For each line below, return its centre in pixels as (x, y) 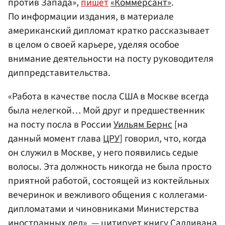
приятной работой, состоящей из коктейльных (109, 181)
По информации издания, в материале (91, 17)
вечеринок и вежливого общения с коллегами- (108, 195)
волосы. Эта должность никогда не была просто (110, 167)
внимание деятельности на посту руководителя (111, 59)
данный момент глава (55, 139)
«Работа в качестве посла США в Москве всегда (108, 97)
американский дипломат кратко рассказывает (109, 31)
